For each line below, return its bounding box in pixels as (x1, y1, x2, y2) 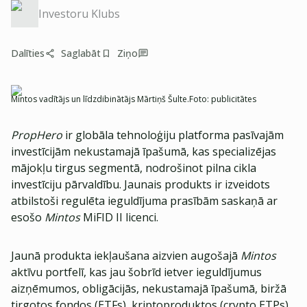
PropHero (11, 127, 62, 143)
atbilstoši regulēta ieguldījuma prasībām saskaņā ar (11, 193, 278, 208)
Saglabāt (61, 47, 101, 60)
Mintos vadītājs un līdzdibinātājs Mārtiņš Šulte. (11, 93, 189, 105)
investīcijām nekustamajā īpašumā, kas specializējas (11, 144, 276, 159)
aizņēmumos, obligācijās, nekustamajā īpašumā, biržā (11, 281, 286, 296)
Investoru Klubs (38, 6, 120, 21)
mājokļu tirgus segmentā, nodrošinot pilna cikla (11, 160, 256, 175)
